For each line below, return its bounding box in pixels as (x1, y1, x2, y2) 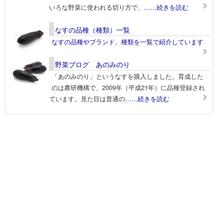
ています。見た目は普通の (49, 94, 125, 104)
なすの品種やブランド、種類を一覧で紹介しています (52, 37, 203, 47)
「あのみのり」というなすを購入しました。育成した (52, 72, 203, 81)
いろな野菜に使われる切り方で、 (49, 2, 144, 12)
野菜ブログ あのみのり (55, 59, 130, 70)
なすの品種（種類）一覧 (55, 25, 130, 35)
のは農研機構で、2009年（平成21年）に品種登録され (52, 83, 205, 92)
